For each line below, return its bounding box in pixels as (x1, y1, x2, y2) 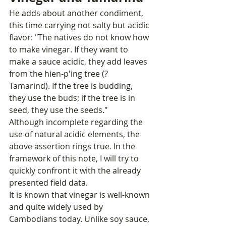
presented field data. (9, 177, 88, 189)
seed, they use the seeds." (9, 104, 107, 116)
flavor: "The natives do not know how (9, 32, 151, 43)
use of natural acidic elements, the (9, 129, 142, 140)
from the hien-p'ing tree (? (9, 68, 110, 80)
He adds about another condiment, (9, 8, 145, 19)
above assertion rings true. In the (9, 141, 137, 152)
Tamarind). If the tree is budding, (9, 80, 135, 92)
